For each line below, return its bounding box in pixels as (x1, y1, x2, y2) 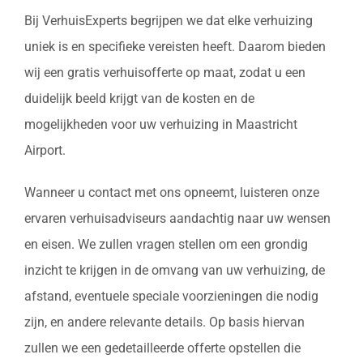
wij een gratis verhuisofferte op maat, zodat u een (24, 65, 305, 81)
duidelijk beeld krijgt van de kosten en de (24, 91, 254, 107)
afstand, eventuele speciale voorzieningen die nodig (24, 288, 318, 305)
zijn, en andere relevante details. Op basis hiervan (24, 314, 305, 331)
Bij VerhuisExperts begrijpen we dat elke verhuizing (24, 13, 313, 29)
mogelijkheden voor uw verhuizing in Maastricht (24, 117, 297, 133)
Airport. (24, 143, 66, 159)
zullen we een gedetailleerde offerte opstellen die (24, 340, 301, 357)
